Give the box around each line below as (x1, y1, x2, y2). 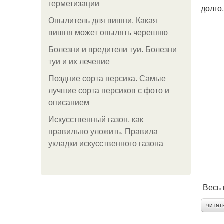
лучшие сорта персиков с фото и (48, 86, 169, 95)
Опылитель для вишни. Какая (48, 16, 157, 25)
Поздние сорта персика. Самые (48, 74, 166, 83)
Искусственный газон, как (48, 115, 143, 124)
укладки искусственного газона (48, 139, 163, 148)
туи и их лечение (48, 57, 110, 66)
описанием (48, 98, 89, 107)
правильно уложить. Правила (48, 127, 158, 136)
